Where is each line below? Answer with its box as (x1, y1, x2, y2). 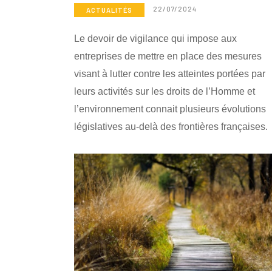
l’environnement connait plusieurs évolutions (74, 104, 266, 115)
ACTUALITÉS (86, 6, 132, 15)
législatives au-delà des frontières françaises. (74, 121, 268, 132)
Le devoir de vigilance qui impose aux (74, 33, 237, 44)
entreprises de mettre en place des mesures (74, 51, 262, 62)
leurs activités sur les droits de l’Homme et (74, 86, 255, 97)
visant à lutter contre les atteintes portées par (74, 69, 265, 80)
